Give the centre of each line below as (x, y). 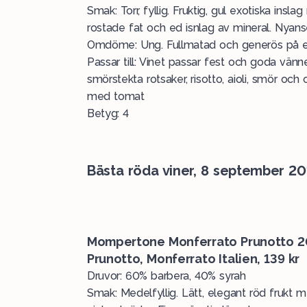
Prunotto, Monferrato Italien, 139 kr (193, 259)
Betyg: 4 (108, 113)
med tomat (116, 96)
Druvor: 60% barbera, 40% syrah (167, 276)
